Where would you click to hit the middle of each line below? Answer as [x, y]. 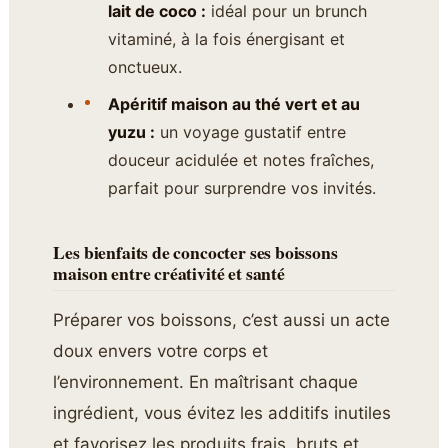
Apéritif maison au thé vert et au [233, 103]
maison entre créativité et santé [169, 272]
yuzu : [131, 131]
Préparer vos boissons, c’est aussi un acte [222, 319]
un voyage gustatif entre [250, 131]
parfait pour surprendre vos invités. [241, 187]
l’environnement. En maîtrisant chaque [206, 381]
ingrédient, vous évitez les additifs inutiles [222, 412]
